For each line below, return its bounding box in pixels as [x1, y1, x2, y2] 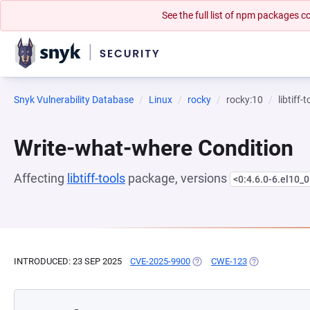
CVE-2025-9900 [130, 256, 190, 266]
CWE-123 [211, 256, 247, 266]
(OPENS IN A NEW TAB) [190, 256, 285, 266]
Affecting [14, 171, 67, 185]
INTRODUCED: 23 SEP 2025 [14, 256, 122, 266]
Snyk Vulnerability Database [14, 94, 134, 105]
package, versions [125, 171, 230, 185]
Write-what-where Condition [14, 135, 293, 161]
